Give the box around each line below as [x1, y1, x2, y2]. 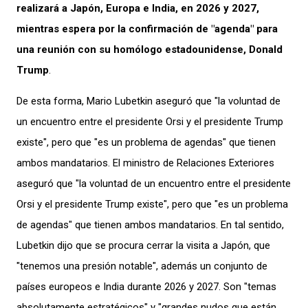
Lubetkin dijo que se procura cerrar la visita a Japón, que [16, 239, 270, 252]
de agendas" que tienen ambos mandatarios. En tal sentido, [16, 218, 284, 231]
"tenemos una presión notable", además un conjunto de [16, 259, 267, 272]
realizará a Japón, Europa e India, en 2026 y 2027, [16, 1, 259, 14]
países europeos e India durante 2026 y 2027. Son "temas [16, 280, 276, 293]
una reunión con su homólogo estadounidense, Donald [16, 43, 283, 56]
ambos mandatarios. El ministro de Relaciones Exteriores [16, 156, 274, 169]
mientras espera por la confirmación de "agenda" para [16, 22, 278, 35]
